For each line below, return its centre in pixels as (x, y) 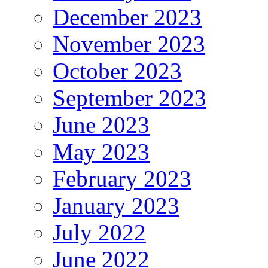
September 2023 (130, 98)
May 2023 (101, 152)
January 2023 (116, 206)
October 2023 (117, 71)
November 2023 (129, 44)
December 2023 (127, 17)
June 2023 (101, 125)
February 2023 (122, 179)
